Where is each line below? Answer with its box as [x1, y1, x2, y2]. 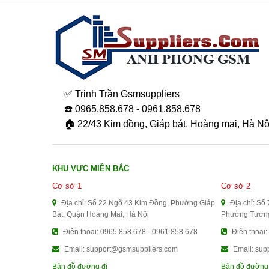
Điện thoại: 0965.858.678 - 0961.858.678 [61, 227, 198, 236]
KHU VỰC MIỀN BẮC [52, 163, 129, 173]
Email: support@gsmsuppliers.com [62, 244, 178, 253]
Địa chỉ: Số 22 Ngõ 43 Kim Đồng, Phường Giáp [59, 198, 215, 207]
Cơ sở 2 [221, 181, 251, 190]
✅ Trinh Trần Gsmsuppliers [64, 88, 180, 99]
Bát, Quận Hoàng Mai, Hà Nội [52, 210, 149, 219]
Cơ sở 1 [52, 181, 82, 190]
